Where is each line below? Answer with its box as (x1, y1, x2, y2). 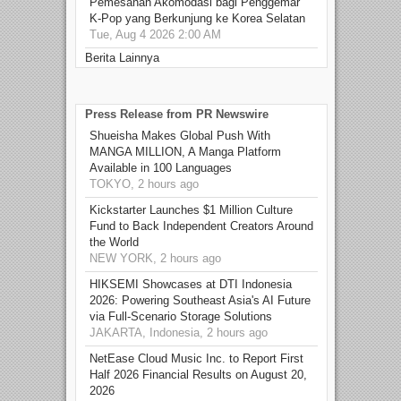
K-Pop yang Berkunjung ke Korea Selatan (90, 11, 305, 25)
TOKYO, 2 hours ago (90, 176, 199, 191)
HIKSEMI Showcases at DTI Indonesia (90, 277, 292, 291)
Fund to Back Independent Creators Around (90, 218, 313, 233)
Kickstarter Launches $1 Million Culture (90, 202, 293, 217)
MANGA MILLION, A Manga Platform (90, 144, 281, 158)
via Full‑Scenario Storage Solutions (90, 309, 272, 323)
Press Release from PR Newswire (85, 107, 269, 121)
